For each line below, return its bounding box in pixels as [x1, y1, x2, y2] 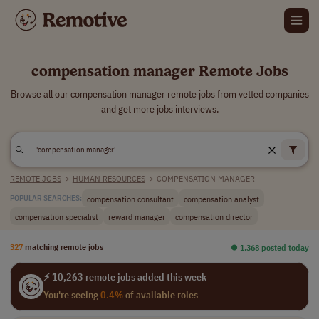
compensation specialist [15, 210, 98, 222]
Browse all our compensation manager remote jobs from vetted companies [10, 88, 309, 100]
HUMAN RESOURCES [72, 173, 145, 184]
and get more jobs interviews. [100, 103, 219, 115]
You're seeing [43, 288, 100, 301]
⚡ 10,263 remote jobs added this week [43, 271, 206, 283]
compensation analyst [184, 192, 259, 204]
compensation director [175, 210, 253, 222]
